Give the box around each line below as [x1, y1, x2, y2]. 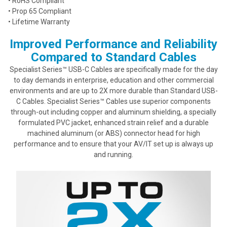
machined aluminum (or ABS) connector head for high [27, 129, 200, 138]
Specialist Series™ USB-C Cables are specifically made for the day [9, 65, 218, 74]
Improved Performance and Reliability [10, 37, 217, 52]
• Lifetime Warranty [8, 18, 70, 26]
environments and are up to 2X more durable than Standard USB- [9, 87, 218, 95]
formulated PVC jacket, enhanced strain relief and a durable [18, 119, 209, 127]
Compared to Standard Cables [30, 50, 197, 65]
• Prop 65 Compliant [8, 7, 71, 16]
